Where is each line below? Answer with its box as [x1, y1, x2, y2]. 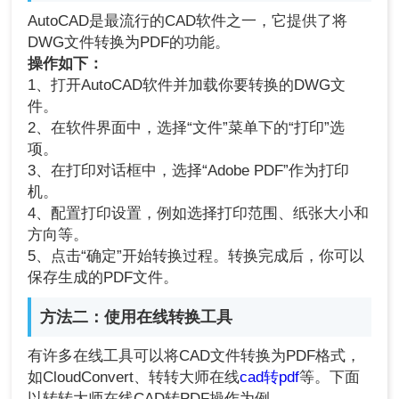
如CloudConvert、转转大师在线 [28, 369, 240, 387]
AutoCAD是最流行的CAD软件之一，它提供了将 [28, 12, 348, 30]
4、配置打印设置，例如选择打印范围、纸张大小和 [28, 205, 370, 223]
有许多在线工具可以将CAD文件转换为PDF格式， [28, 347, 362, 365]
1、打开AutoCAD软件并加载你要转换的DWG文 [28, 77, 346, 94]
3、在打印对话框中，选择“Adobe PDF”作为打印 [28, 162, 350, 180]
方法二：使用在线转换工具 [40, 308, 233, 327]
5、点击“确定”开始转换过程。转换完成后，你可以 [28, 248, 365, 265]
